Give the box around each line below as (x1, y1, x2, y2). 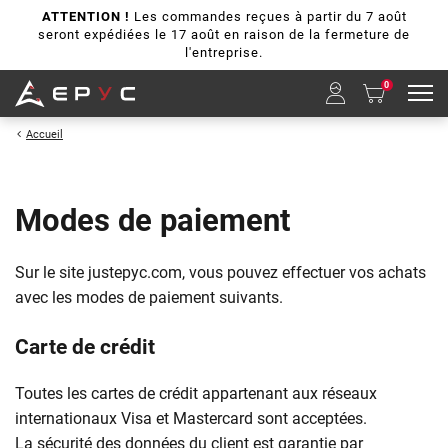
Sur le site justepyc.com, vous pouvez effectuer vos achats (15, 262, 426, 282)
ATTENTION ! (41, 9, 130, 24)
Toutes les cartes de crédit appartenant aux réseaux (15, 383, 377, 403)
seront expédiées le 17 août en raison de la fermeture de (38, 27, 410, 42)
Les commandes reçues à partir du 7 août (129, 9, 407, 24)
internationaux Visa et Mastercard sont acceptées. (15, 408, 367, 428)
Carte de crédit (15, 334, 155, 359)
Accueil (26, 127, 63, 141)
